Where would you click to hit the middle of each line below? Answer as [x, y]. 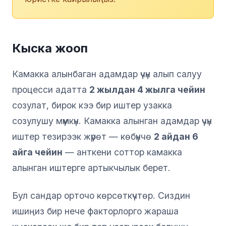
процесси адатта [51, 89]
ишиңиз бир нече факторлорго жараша [95, 211]
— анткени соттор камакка [122, 152]
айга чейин [37, 152]
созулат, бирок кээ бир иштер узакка [92, 105]
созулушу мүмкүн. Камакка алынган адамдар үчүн [112, 121]
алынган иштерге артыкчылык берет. [91, 167]
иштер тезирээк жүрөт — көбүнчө [83, 136]
